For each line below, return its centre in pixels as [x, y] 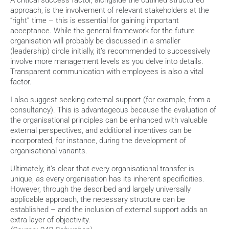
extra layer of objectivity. [50, 220]
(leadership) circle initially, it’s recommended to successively [110, 51]
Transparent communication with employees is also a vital [107, 72]
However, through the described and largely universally [100, 189]
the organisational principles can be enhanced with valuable [109, 120]
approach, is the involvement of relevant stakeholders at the [110, 10]
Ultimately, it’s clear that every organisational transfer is [102, 169]
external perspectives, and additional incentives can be [101, 130]
